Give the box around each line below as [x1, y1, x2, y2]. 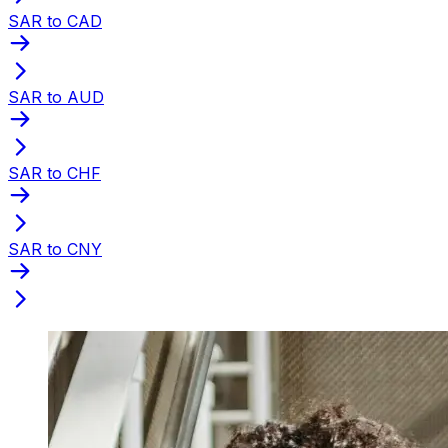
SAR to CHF [8, 162, 101, 183]
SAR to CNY [8, 238, 102, 259]
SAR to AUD [8, 86, 104, 107]
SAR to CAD [8, 10, 102, 31]
